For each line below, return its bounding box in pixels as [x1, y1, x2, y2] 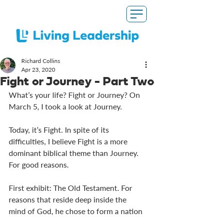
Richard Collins [21, 57, 60, 64]
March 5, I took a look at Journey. [9, 102, 124, 111]
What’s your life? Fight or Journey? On [9, 90, 142, 99]
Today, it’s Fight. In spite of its [9, 125, 111, 134]
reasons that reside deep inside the [9, 195, 128, 204]
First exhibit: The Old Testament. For [9, 183, 134, 192]
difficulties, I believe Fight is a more [9, 137, 129, 146]
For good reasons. [9, 160, 71, 169]
